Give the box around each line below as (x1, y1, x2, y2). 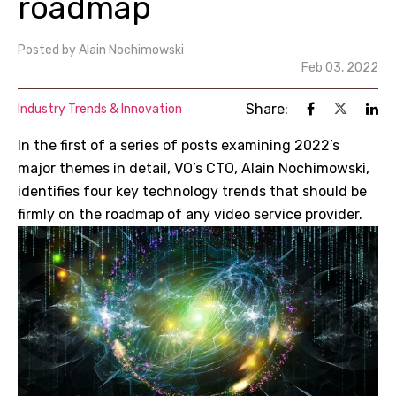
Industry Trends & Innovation (18, 102, 182, 117)
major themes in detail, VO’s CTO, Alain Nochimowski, (18, 160, 369, 177)
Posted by (18, 42, 76, 57)
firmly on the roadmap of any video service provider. (18, 206, 362, 223)
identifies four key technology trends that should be (18, 183, 367, 200)
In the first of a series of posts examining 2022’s (18, 137, 339, 154)
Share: (246, 101, 288, 118)
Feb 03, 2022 (301, 60, 378, 75)
